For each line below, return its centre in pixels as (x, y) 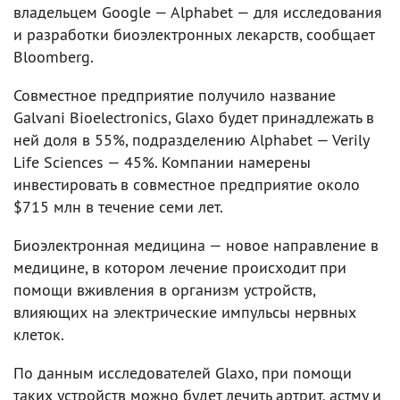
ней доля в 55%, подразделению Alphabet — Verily (191, 139)
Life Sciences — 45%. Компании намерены (162, 162)
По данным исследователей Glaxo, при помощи (183, 372)
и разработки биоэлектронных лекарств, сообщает (194, 34)
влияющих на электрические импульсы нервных (185, 312)
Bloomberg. (54, 56)
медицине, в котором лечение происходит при (180, 267)
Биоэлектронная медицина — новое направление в (196, 245)
